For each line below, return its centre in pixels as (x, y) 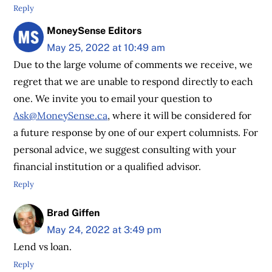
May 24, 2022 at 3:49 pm (104, 229)
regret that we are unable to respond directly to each (134, 81)
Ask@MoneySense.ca (61, 115)
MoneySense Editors (94, 30)
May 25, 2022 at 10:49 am (106, 47)
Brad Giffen (73, 212)
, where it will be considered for (180, 115)
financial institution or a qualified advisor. (107, 166)
